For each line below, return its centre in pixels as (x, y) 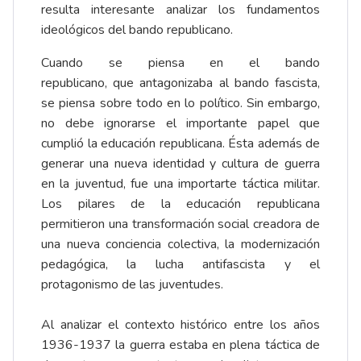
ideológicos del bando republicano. (137, 30)
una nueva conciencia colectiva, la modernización (180, 245)
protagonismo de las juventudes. (137, 285)
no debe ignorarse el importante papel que (180, 124)
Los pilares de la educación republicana (180, 204)
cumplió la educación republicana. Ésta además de (180, 144)
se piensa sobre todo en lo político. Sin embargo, (180, 104)
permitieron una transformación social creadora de (180, 224)
